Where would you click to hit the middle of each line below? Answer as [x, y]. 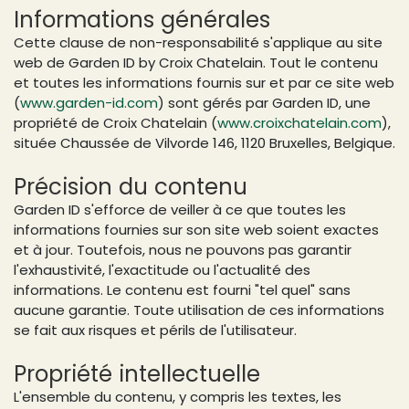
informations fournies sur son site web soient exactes [196, 229]
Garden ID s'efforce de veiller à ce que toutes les [180, 209]
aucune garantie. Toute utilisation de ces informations [199, 309]
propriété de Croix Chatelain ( [115, 122]
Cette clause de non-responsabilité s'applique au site [198, 42]
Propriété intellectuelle [137, 373]
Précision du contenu [131, 186]
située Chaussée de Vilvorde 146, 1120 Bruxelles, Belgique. [204, 142]
